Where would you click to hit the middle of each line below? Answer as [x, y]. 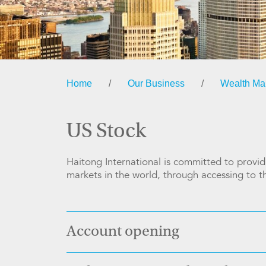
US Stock [106, 132]
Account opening [123, 232]
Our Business [156, 83]
